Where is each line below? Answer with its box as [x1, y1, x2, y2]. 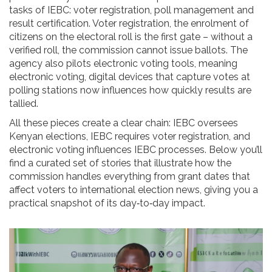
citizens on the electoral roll [9, 31, 132, 43]
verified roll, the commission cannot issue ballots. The [9, 44, 248, 56]
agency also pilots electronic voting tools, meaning [9, 58, 237, 70]
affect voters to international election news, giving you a [9, 184, 258, 196]
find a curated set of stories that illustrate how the [9, 157, 231, 169]
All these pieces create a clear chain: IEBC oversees [9, 117, 238, 129]
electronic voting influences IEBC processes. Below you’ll [9, 144, 262, 156]
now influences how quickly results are [78, 84, 251, 97]
